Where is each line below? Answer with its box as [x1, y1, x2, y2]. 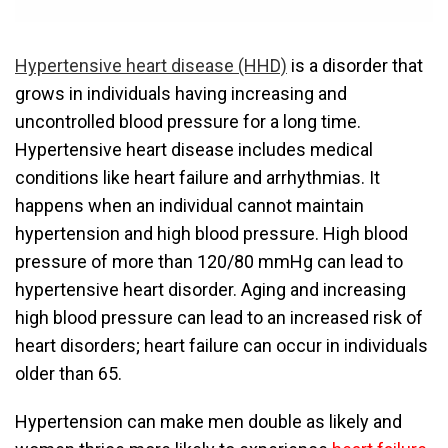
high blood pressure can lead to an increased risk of [15, 307, 423, 329]
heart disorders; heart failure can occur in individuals [15, 335, 428, 357]
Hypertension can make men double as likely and [15, 411, 402, 433]
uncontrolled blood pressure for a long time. [15, 111, 361, 133]
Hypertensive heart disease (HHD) [15, 55, 287, 77]
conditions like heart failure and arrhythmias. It [15, 167, 380, 189]
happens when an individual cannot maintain [15, 195, 364, 217]
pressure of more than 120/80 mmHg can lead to [15, 251, 403, 273]
